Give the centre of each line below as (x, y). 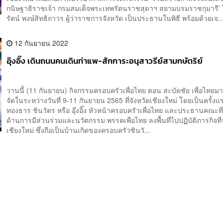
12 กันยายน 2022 (41, 43)
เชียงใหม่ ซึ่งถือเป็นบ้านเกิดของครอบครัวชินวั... (79, 130)
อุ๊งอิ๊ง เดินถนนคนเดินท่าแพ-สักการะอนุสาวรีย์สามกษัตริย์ (105, 61)
